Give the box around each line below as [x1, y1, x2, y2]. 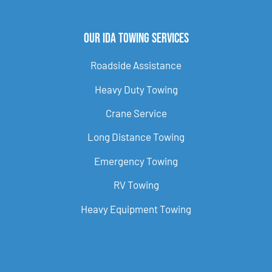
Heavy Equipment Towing [81, 202, 191, 215]
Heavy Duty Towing [94, 83, 178, 95]
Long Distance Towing [87, 131, 185, 143]
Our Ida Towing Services [83, 30, 189, 47]
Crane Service [105, 107, 167, 120]
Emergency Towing [94, 154, 178, 167]
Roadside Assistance [90, 59, 182, 72]
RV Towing [113, 178, 159, 191]
